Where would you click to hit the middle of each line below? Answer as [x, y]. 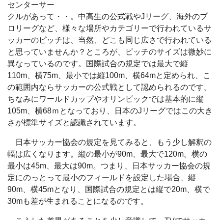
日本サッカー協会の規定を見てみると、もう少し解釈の [110, 142]
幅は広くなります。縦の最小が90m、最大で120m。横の [107, 154]
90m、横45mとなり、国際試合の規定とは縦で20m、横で [109, 189]
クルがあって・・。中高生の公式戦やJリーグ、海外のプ [108, 16]
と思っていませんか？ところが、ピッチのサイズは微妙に [110, 52]
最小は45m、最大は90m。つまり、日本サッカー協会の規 [109, 166]
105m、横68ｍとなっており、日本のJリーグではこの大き [110, 111]
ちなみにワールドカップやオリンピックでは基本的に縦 [106, 99]
